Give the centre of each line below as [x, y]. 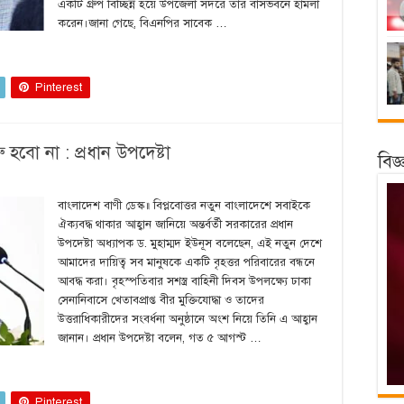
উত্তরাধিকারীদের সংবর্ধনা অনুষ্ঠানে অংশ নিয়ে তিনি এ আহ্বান [188, 319]
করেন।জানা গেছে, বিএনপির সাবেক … [142, 23]
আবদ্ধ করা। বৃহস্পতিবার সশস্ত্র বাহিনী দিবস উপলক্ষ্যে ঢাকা [184, 281]
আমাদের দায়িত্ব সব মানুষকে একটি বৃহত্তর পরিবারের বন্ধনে [186, 262]
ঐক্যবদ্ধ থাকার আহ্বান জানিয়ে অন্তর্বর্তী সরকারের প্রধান [175, 225]
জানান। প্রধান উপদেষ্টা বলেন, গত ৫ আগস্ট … [160, 338]
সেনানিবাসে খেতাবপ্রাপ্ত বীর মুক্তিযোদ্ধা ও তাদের [161, 300]
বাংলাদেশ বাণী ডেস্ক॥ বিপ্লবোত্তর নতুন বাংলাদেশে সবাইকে [184, 206]
